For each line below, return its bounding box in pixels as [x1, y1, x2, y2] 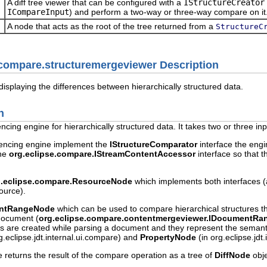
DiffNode [215, 250, 250, 260]
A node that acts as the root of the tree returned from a [7, 21, 216, 31]
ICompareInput [7, 7, 69, 17]
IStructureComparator [110, 139, 197, 149]
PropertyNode [140, 232, 196, 242]
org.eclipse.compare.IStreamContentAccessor [9, 148, 195, 159]
